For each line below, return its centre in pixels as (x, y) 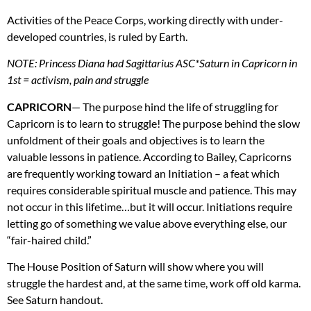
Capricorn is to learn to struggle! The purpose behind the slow (153, 123)
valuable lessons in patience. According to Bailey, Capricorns (149, 156)
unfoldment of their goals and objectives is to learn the (136, 140)
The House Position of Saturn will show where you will (135, 267)
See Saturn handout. (55, 300)
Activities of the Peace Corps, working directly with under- (145, 20)
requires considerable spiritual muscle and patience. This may (152, 190)
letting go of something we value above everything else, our (147, 223)
